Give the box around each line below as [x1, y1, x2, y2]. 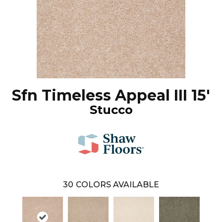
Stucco [89, 103, 133, 117]
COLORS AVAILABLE [76, 180, 159, 190]
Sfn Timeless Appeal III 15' [12, 86, 210, 105]
